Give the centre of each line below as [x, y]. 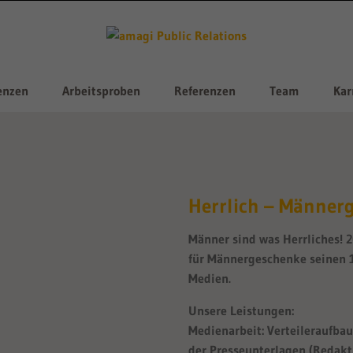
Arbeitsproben [101, 91]
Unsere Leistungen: [241, 310]
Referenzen [204, 91]
